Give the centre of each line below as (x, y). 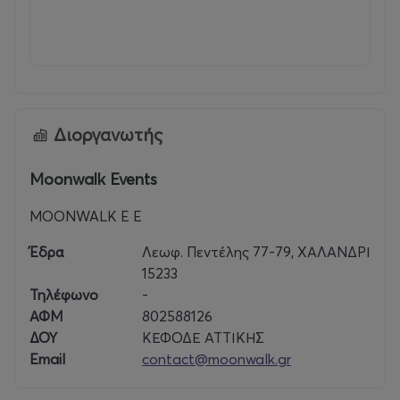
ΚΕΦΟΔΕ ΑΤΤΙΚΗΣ (203, 338)
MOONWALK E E (86, 217)
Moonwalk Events (93, 179)
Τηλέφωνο (64, 295)
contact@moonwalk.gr (216, 359)
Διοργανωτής (108, 135)
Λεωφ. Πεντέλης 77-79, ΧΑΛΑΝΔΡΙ (256, 252)
